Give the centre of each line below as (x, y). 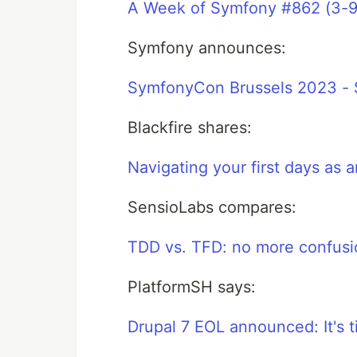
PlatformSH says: (192, 286)
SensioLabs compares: (212, 207)
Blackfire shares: (190, 127)
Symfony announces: (207, 47)
